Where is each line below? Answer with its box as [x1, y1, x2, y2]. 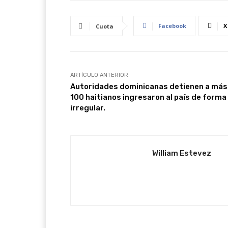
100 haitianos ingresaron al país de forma [70, 92, 226, 102]
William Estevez [152, 148, 211, 158]
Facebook [158, 21, 186, 30]
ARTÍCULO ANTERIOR [70, 71, 128, 78]
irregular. [70, 103, 105, 112]
